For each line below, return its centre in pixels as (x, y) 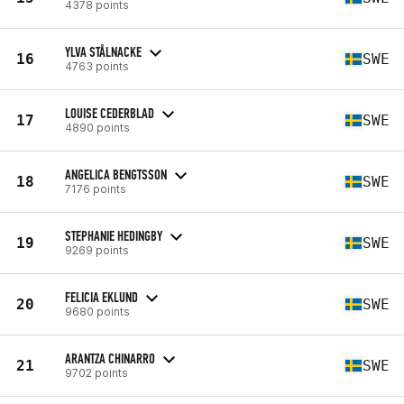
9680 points (97, 311)
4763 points (97, 66)
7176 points (96, 188)
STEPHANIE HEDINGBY (114, 235)
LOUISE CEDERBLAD (110, 113)
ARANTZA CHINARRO (110, 358)
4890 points (97, 127)
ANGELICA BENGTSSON (116, 174)
